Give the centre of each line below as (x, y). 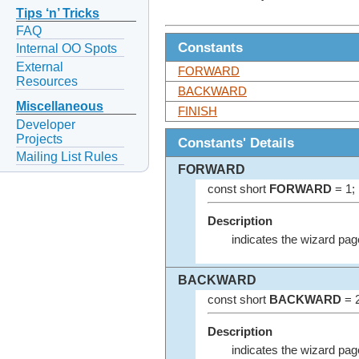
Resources (47, 81)
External (40, 67)
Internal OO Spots (67, 49)
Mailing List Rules (67, 156)
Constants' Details (236, 143)
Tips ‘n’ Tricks (58, 14)
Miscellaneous (60, 107)
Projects (39, 139)
